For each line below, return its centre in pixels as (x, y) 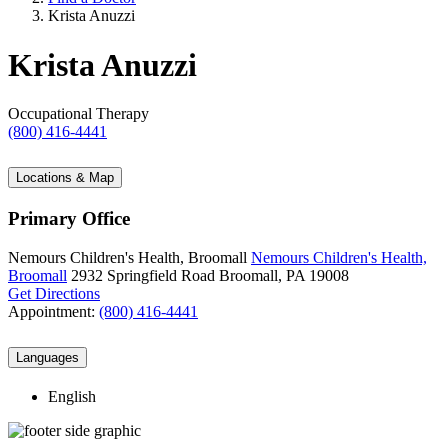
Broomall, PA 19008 (284, 275)
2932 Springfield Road (143, 275)
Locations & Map (65, 178)
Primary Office (69, 219)
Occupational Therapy (78, 114)
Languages (47, 357)
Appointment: (53, 311)
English (72, 396)
